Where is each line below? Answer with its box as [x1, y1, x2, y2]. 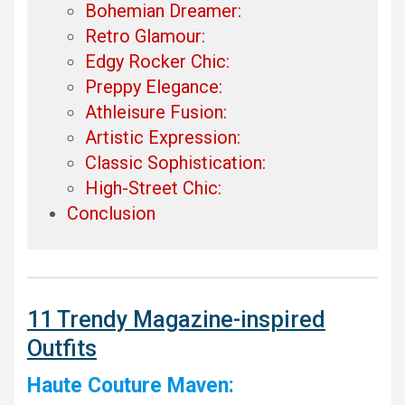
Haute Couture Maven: [27, 373, 234, 399]
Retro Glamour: [85, 24, 205, 47]
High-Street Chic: [85, 176, 221, 199]
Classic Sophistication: [85, 151, 266, 174]
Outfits [27, 335, 97, 363]
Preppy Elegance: [85, 75, 222, 98]
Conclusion [67, 202, 155, 224]
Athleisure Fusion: [85, 100, 227, 123]
